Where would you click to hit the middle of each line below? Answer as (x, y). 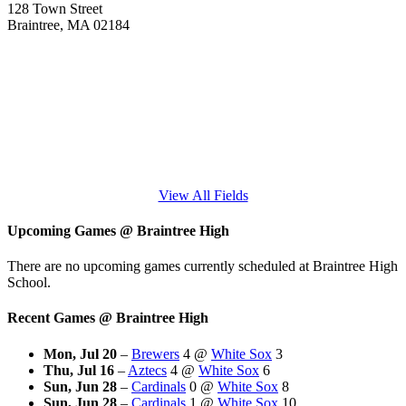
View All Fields (203, 195)
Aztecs (147, 370)
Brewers (155, 353)
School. (29, 283)
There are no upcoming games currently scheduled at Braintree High (203, 266)
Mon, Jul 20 (80, 353)
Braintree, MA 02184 (68, 24)
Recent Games (53, 318)
